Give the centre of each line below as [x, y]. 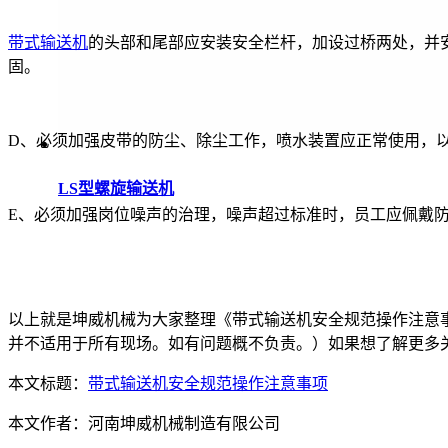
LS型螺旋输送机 [116, 188]
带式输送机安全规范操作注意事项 [208, 384]
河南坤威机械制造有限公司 [184, 424]
